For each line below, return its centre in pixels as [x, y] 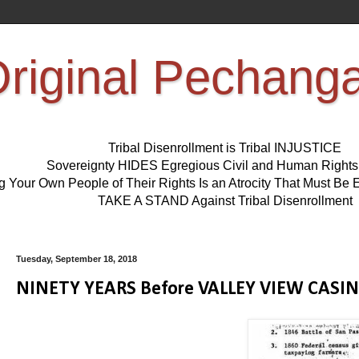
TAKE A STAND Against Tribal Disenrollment [225, 201]
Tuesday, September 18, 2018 [77, 259]
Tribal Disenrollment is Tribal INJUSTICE [225, 148]
